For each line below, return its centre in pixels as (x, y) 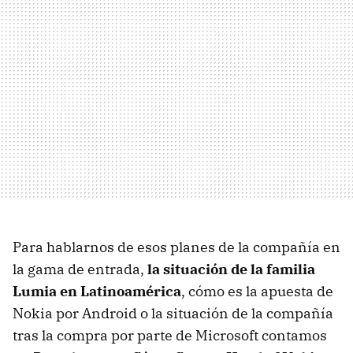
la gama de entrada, (80, 269)
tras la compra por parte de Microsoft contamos (170, 335)
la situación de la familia (231, 269)
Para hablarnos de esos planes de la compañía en (176, 247)
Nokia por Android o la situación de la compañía (173, 313)
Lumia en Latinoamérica (97, 291)
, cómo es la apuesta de (257, 291)
